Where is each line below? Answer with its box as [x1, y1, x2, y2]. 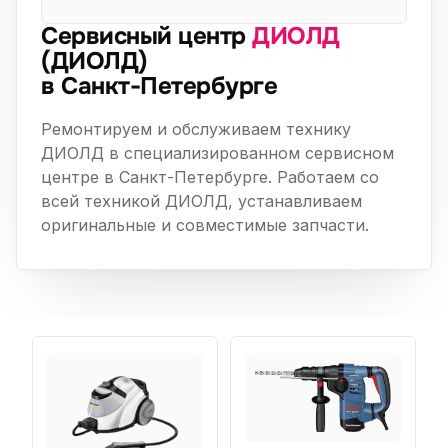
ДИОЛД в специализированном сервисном [41, 143, 394, 163]
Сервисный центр [41, 21, 253, 51]
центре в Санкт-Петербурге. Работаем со [41, 167, 379, 187]
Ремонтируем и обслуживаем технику [41, 119, 351, 139]
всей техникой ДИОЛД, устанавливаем [41, 191, 362, 211]
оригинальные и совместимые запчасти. [41, 215, 369, 235]
